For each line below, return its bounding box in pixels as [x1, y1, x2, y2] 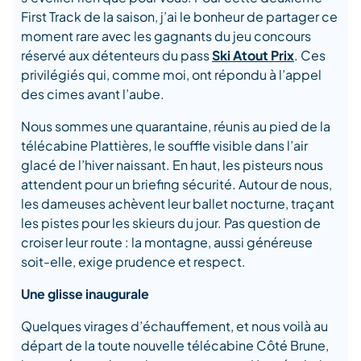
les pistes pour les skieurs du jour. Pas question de [21, 214, 321, 231]
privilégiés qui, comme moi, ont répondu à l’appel [21, 65, 322, 83]
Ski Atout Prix [212, 46, 294, 64]
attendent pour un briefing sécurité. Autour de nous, [21, 175, 332, 193]
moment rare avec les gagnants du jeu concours [21, 27, 311, 44]
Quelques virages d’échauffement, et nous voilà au [21, 317, 328, 334]
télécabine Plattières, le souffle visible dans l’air [21, 136, 308, 154]
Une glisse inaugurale [21, 284, 149, 302]
